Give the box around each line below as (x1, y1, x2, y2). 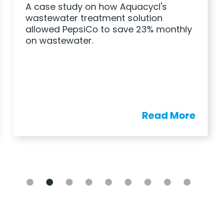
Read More (142, 108, 196, 122)
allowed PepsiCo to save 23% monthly (25, 23, 192, 35)
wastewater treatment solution (25, 11, 163, 24)
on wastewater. (25, 34, 93, 47)
